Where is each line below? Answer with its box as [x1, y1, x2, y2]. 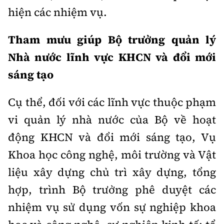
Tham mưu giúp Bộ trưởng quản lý [8, 32, 216, 47]
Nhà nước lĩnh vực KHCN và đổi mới [8, 49, 216, 64]
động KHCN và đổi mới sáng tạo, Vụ [8, 129, 216, 144]
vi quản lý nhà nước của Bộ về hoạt [8, 112, 216, 127]
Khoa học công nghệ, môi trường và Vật [8, 147, 216, 162]
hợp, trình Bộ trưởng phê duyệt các [8, 182, 216, 197]
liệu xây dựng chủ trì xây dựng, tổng [8, 164, 216, 179]
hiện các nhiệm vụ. [8, 4, 107, 19]
